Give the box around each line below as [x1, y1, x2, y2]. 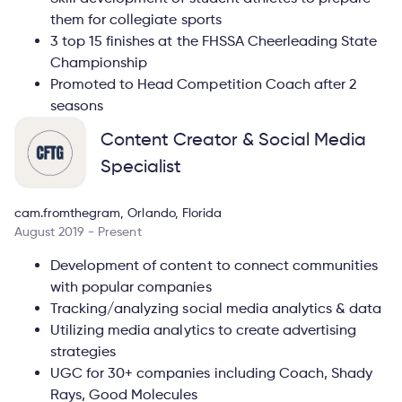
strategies [50, 342, 117, 360]
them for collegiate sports [50, 10, 222, 28]
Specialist [100, 154, 182, 177]
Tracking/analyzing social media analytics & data [50, 299, 382, 317]
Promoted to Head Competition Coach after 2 [50, 74, 357, 92]
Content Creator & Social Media [100, 127, 366, 150]
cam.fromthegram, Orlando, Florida [14, 204, 222, 220]
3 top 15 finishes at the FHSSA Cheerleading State [50, 31, 378, 49]
